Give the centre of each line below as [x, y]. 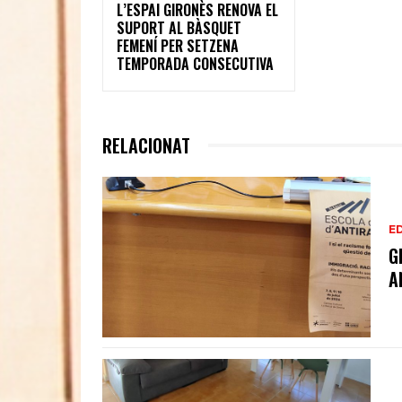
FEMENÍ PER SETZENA [178, 45]
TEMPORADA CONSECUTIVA [195, 63]
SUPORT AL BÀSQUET [179, 27]
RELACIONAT [146, 145]
